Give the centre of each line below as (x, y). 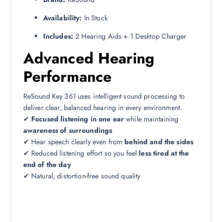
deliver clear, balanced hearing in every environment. (103, 107)
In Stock (95, 18)
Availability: (62, 18)
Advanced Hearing (88, 58)
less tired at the (164, 153)
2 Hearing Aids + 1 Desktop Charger (130, 36)
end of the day (47, 164)
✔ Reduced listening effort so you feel (81, 153)
